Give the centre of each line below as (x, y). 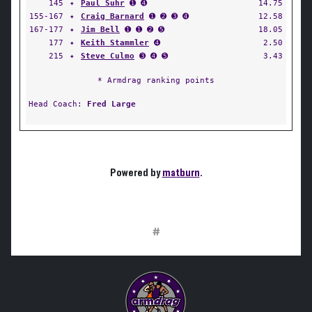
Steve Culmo (108, 56)
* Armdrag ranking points (156, 80)
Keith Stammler (115, 42)
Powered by (136, 173)
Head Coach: (58, 104)
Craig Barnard (112, 16)
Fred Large (111, 104)
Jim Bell (100, 29)
